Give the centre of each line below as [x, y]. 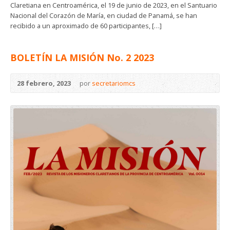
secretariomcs [114, 83]
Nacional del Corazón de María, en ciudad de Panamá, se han [104, 16]
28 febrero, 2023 [44, 83]
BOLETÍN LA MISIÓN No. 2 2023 [82, 58]
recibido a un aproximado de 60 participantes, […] [86, 26]
